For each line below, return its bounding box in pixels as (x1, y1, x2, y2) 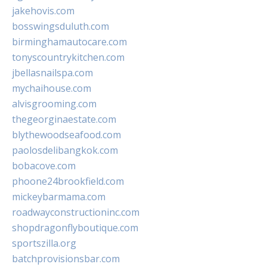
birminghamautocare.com (12, 35, 127, 49)
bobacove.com (12, 159, 76, 173)
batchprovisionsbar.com (12, 252, 120, 266)
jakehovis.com (12, 4, 74, 18)
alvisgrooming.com (12, 97, 97, 111)
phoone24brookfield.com (12, 175, 124, 188)
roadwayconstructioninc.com (12, 206, 139, 219)
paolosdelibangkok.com (12, 144, 118, 157)
